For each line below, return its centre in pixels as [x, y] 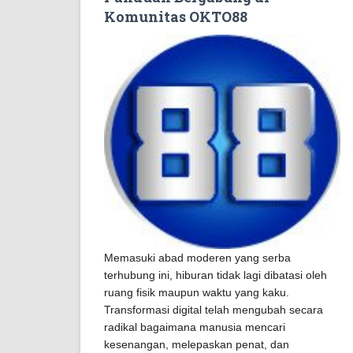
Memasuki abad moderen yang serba [197, 258]
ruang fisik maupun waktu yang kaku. [197, 293]
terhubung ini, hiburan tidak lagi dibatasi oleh [216, 275]
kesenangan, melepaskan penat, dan [197, 345]
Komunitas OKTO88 [176, 17]
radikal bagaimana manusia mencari [195, 327]
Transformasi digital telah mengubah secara [214, 310]
